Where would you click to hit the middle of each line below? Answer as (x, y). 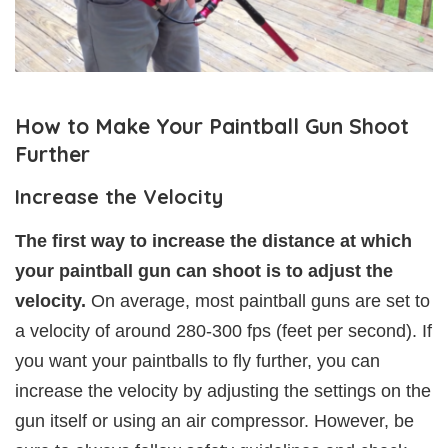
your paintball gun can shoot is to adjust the (204, 271)
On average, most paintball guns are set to (258, 301)
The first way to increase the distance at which (213, 241)
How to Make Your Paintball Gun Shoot (212, 126)
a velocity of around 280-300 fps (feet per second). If (223, 331)
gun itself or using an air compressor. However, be (214, 421)
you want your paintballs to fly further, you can (197, 361)
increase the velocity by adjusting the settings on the (223, 391)
